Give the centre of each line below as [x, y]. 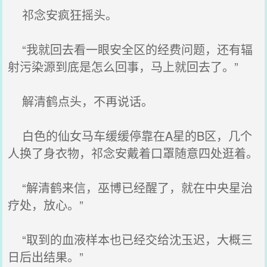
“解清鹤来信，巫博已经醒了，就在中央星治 [131, 187]
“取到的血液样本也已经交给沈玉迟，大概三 [131, 239]
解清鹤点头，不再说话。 [81, 101]
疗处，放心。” [46, 205]
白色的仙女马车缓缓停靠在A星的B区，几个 [130, 136]
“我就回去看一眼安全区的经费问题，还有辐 [131, 49]
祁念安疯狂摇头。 [63, 15]
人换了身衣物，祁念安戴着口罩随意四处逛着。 [133, 153]
